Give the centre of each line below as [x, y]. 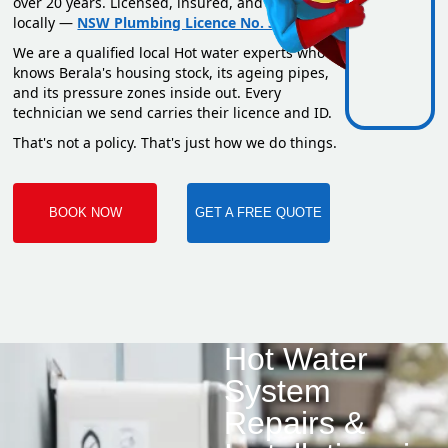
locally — [45, 23]
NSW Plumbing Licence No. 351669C [201, 23]
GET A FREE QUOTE [258, 213]
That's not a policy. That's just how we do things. [175, 143]
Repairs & [294, 423]
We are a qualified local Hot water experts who [169, 53]
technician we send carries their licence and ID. [173, 113]
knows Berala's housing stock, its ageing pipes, [171, 73]
